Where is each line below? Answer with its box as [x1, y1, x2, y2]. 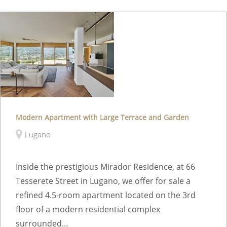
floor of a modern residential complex [16, 203, 160, 215]
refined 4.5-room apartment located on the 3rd [16, 189, 196, 201]
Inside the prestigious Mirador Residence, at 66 [16, 161, 195, 172]
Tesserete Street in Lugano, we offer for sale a [16, 175, 191, 186]
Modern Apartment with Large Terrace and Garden [16, 112, 189, 122]
